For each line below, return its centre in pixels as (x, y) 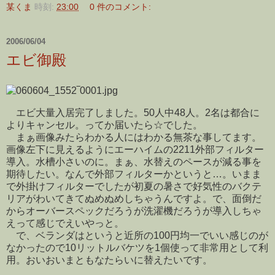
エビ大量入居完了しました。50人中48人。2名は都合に (133, 112)
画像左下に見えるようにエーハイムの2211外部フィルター (135, 149)
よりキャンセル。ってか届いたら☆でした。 (104, 125)
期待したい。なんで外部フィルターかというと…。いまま (134, 174)
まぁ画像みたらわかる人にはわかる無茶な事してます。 (134, 137)
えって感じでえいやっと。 (65, 223)
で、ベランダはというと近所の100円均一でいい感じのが (137, 235)
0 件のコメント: (121, 7)
